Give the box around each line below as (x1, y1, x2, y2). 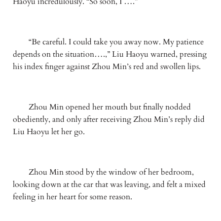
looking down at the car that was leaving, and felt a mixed (12, 179, 206, 190)
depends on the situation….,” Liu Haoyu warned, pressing (12, 49, 207, 60)
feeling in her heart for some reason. (12, 191, 132, 202)
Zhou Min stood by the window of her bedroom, (12, 166, 194, 178)
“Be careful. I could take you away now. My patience (12, 37, 204, 48)
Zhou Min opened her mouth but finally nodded (12, 101, 191, 112)
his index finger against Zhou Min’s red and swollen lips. (12, 61, 201, 73)
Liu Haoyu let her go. (12, 126, 85, 137)
